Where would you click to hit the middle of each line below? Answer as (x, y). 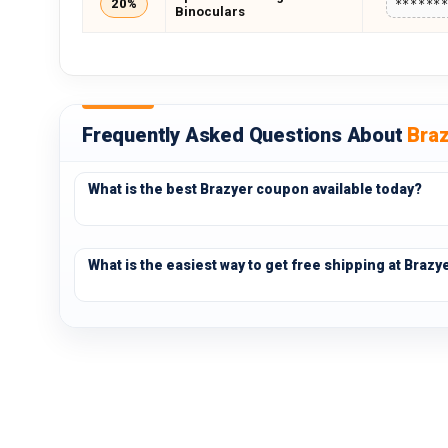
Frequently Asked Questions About (245, 135)
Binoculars (210, 11)
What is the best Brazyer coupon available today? (255, 189)
